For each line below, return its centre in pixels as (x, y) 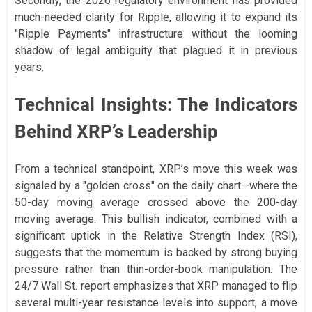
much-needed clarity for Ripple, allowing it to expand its (156, 17)
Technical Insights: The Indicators (156, 105)
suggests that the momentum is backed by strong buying (156, 253)
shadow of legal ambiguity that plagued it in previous (156, 51)
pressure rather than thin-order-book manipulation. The (156, 270)
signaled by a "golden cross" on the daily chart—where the (156, 186)
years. (29, 68)
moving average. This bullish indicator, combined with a (156, 219)
